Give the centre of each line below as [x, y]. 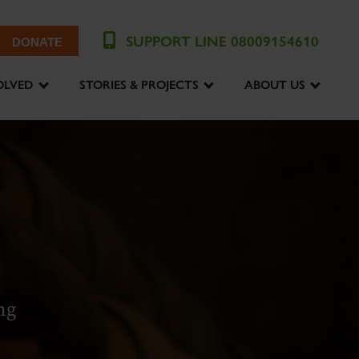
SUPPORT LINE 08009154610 [222, 42]
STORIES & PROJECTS [139, 85]
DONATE [37, 42]
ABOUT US [275, 85]
